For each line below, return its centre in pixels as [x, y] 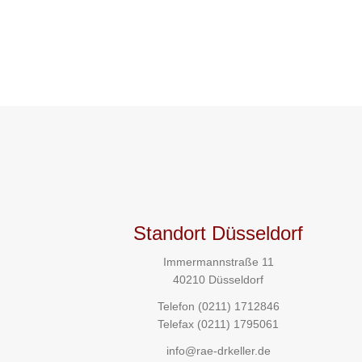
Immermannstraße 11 [218, 262]
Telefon [177, 307]
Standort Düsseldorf [219, 233]
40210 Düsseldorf [219, 280]
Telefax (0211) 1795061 [219, 324]
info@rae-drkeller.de [218, 351]
